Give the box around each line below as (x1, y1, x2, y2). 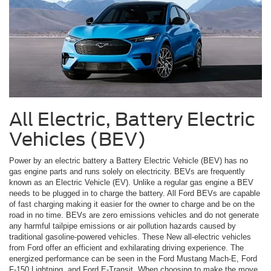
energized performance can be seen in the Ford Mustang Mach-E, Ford (9, 254, 257, 264)
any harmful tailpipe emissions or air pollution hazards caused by (9, 221, 236, 231)
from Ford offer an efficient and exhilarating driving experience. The (9, 243, 244, 253)
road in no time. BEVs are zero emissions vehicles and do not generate (9, 211, 259, 220)
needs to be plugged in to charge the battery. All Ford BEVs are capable (9, 189, 260, 198)
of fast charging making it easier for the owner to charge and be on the (9, 200, 255, 209)
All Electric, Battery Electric (9, 108, 255, 131)
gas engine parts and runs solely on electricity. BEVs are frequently (9, 167, 245, 177)
